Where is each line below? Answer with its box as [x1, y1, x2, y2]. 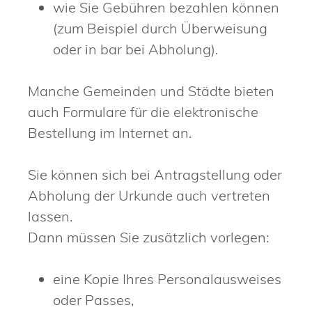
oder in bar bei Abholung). [53, 40, 218, 58]
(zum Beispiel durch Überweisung [53, 19, 267, 38]
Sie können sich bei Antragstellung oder [28, 166, 282, 184]
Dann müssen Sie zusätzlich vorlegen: [28, 228, 269, 247]
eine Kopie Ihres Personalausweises [53, 270, 281, 288]
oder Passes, [53, 291, 134, 309]
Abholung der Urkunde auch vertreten [28, 187, 270, 205]
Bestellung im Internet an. [28, 124, 192, 142]
